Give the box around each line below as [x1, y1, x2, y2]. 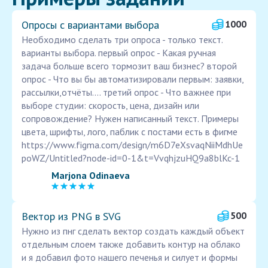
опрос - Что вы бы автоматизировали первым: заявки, [22, 73, 243, 86]
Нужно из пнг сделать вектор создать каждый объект [22, 225, 245, 237]
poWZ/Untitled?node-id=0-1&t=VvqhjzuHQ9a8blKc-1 [22, 152, 240, 165]
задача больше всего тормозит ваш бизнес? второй [22, 60, 237, 72]
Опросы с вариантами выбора [22, 18, 159, 32]
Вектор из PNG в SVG [22, 209, 121, 224]
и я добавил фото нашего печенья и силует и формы [22, 251, 237, 264]
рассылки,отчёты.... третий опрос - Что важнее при [22, 86, 231, 99]
